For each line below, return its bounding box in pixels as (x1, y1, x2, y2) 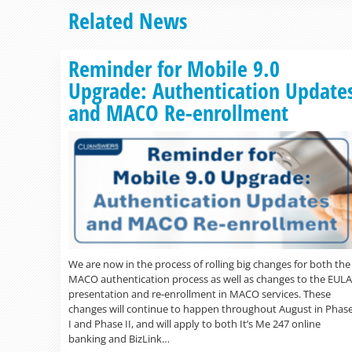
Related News (68, 5, 187, 36)
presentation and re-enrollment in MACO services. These (68, 287, 331, 302)
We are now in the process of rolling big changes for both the (68, 257, 350, 272)
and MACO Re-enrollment (68, 97, 288, 128)
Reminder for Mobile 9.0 (68, 53, 280, 84)
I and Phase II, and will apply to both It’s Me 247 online (68, 317, 321, 332)
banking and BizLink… (68, 332, 170, 346)
